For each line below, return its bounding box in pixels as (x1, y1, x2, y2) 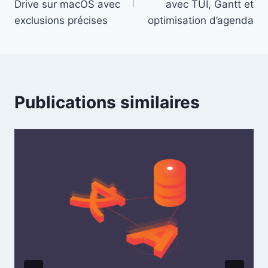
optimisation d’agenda (148, 14, 254, 27)
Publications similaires (14, 92, 200, 113)
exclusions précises (14, 14, 108, 27)
